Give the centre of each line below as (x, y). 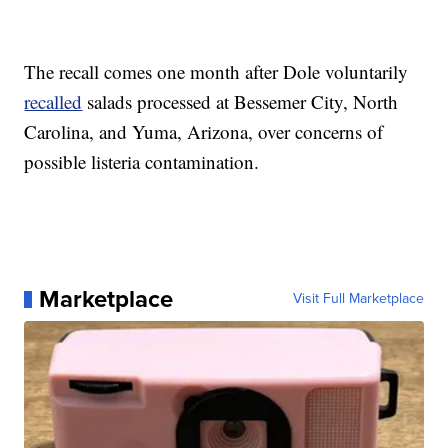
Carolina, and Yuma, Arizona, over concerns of (204, 132)
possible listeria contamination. (142, 162)
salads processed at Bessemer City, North (240, 102)
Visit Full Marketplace (358, 299)
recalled (53, 102)
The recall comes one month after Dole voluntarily (216, 72)
